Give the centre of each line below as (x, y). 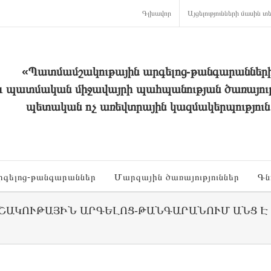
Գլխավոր (157, 13)
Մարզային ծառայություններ (177, 177)
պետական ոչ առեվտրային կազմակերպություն (148, 106)
